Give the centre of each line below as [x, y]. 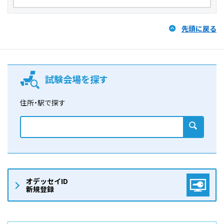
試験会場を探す [76, 79]
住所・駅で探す [43, 102]
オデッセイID [47, 181]
